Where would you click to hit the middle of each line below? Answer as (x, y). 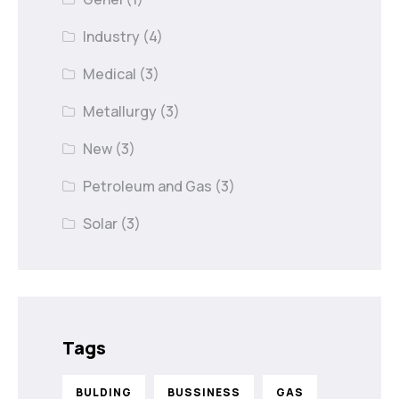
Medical (110, 74)
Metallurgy (120, 112)
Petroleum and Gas (148, 187)
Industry (112, 37)
